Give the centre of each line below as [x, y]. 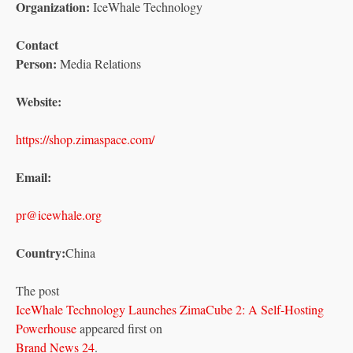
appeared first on [121, 328]
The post [37, 290]
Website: [39, 101]
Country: [41, 252]
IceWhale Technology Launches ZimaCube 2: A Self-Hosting [170, 309]
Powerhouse [48, 328]
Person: [36, 63]
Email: [33, 176]
